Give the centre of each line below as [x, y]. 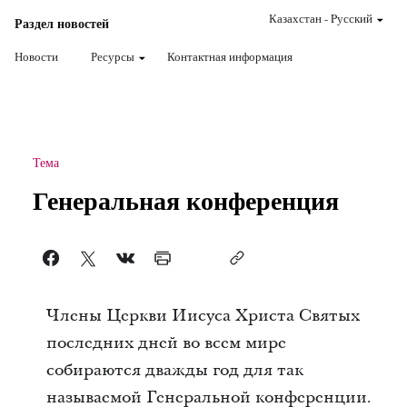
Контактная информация [230, 56]
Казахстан [295, 18]
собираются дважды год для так [174, 370]
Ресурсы [113, 56]
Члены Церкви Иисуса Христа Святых [203, 316]
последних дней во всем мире [166, 343]
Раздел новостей [62, 23]
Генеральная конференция [185, 200]
